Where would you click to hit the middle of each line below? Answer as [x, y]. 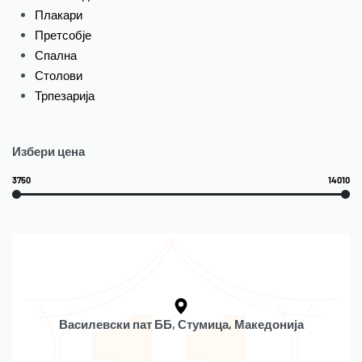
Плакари [59, 14]
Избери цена [48, 151]
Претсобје [63, 34]
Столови [59, 75]
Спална [56, 55]
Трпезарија [65, 95]
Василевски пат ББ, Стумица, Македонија [181, 324]
